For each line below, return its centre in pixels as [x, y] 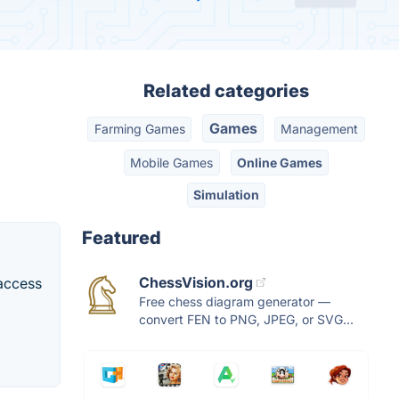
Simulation [226, 194]
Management [320, 129]
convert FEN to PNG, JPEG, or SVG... [246, 320]
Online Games [279, 162]
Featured [122, 238]
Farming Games [139, 129]
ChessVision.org [196, 283]
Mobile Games [172, 162]
